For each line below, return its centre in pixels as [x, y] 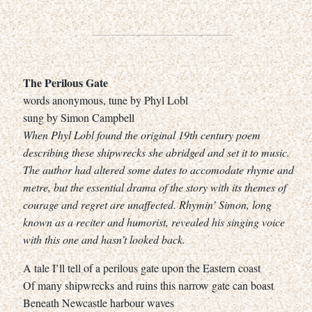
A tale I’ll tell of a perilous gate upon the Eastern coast [142, 267]
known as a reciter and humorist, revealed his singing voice [154, 221]
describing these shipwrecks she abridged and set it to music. [156, 152]
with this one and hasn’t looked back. [104, 239]
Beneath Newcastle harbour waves [99, 302]
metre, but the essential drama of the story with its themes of [155, 187]
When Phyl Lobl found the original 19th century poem [142, 134]
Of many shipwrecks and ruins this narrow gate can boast [148, 285]
